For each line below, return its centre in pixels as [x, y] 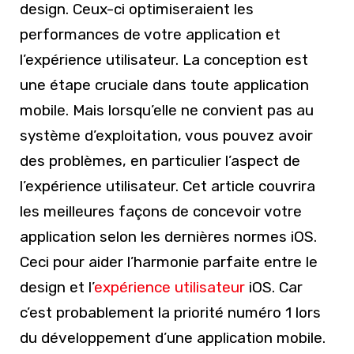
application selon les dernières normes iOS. [168, 237]
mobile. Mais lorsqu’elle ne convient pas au [167, 110]
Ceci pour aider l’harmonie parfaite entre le [169, 262]
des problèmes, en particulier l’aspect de [160, 161]
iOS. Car [274, 287]
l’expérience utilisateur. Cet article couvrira [168, 186]
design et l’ [57, 287]
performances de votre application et [150, 34]
